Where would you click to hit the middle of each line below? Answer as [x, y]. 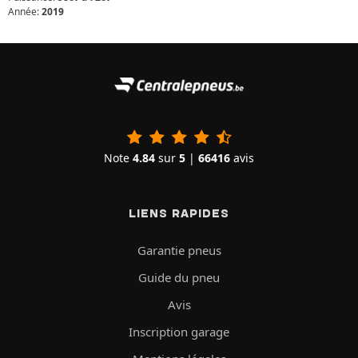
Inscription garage [179, 331]
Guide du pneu [179, 277]
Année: [25, 12]
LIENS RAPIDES [179, 213]
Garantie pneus [179, 250]
